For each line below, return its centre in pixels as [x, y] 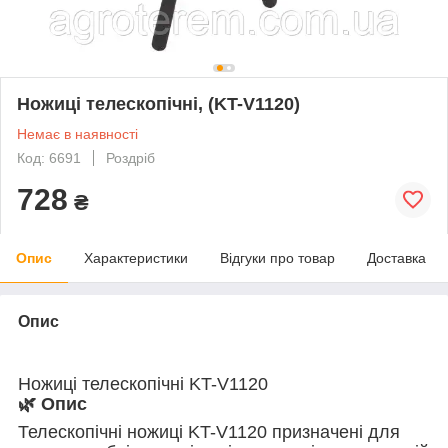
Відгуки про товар [277, 257]
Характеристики [136, 257]
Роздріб [130, 157]
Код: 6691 [49, 157]
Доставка [396, 257]
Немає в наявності [77, 133]
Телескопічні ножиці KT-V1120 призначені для [209, 431]
